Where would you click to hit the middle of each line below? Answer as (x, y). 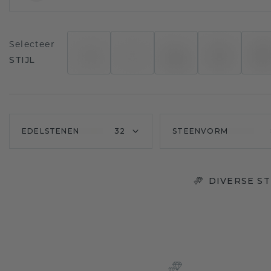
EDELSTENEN (51, 131)
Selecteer (32, 45)
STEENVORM (200, 131)
